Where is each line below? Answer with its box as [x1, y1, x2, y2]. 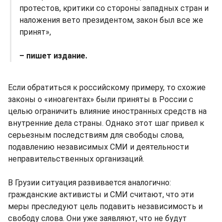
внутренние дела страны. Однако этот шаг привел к [8, 118, 204, 128]
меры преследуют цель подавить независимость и [8, 201, 203, 211]
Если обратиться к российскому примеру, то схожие [8, 82, 206, 92]
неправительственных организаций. [8, 154, 144, 164]
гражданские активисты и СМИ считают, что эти [8, 189, 194, 199]
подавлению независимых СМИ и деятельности [8, 142, 189, 152]
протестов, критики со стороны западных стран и [19, 3, 209, 13]
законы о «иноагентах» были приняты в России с [8, 94, 193, 104]
